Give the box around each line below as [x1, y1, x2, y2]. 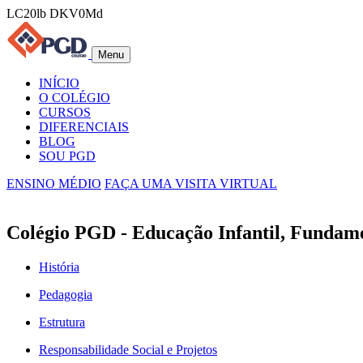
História [39, 259, 79, 274]
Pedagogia [39, 287, 92, 301]
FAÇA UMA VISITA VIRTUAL [105, 177, 277, 190]
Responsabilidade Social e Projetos [39, 342, 217, 357]
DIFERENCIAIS [39, 120, 129, 134]
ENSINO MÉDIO [6, 177, 101, 190]
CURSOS [39, 105, 91, 119]
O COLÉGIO [39, 91, 110, 105]
